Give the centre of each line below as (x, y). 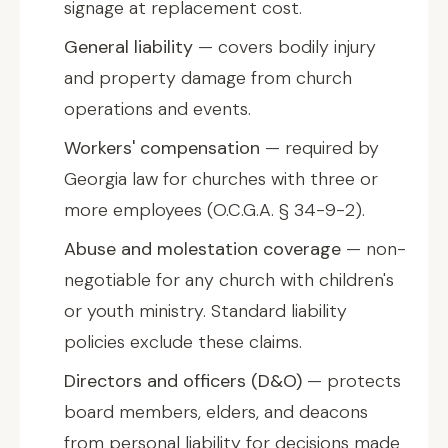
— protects (351, 381)
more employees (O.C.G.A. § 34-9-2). (214, 210)
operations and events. (157, 109)
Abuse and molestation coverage (202, 249)
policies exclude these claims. (183, 342)
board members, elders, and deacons (216, 412)
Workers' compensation (162, 148)
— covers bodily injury (284, 47)
